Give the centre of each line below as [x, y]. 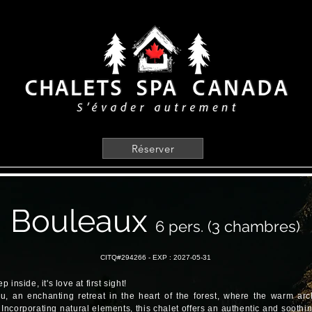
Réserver [153, 148]
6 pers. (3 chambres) [228, 226]
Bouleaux [83, 221]
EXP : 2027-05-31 [181, 257]
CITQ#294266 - [126, 257]
